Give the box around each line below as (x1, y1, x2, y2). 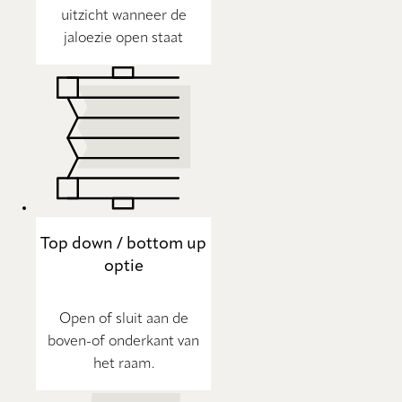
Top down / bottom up (40, 236, 206, 253)
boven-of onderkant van (48, 335, 199, 350)
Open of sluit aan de (58, 312, 188, 328)
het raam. (92, 357, 154, 372)
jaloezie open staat (64, 31, 183, 47)
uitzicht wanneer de (60, 9, 187, 24)
